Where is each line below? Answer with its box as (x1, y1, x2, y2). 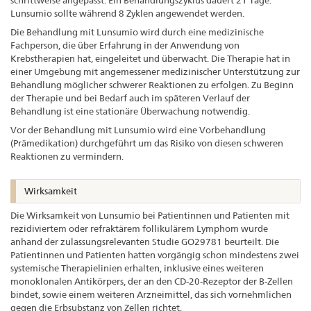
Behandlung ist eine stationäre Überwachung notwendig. (10, 105, 250, 117)
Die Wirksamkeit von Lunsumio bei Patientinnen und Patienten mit (10, 210, 289, 221)
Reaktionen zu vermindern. (10, 150, 124, 162)
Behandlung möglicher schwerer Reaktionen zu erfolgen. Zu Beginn (10, 78, 294, 90)
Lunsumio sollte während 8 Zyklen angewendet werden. (10, 7, 244, 19)
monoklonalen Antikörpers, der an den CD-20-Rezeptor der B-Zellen (10, 276, 293, 287)
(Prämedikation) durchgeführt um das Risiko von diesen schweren (10, 137, 283, 149)
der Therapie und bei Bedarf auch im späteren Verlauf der (10, 92, 250, 103)
